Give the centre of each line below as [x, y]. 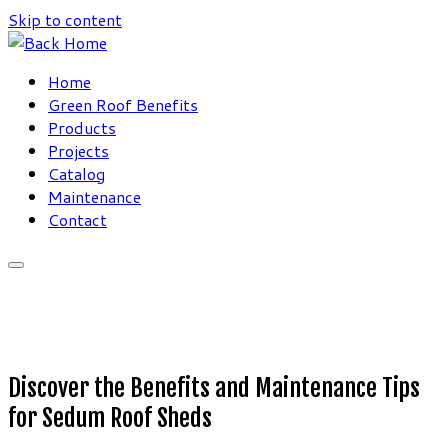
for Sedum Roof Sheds [110, 418]
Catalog [76, 173]
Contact [77, 219]
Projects [78, 150]
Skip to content [65, 19]
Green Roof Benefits [123, 104]
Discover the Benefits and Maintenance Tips [214, 388]
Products [82, 127]
